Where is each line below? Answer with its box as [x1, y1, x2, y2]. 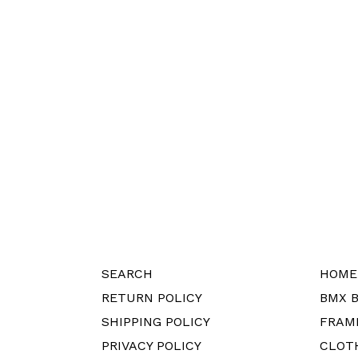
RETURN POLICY [101, 289, 202, 305]
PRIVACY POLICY [101, 337, 201, 353]
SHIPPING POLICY [101, 313, 210, 329]
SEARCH [101, 265, 153, 281]
